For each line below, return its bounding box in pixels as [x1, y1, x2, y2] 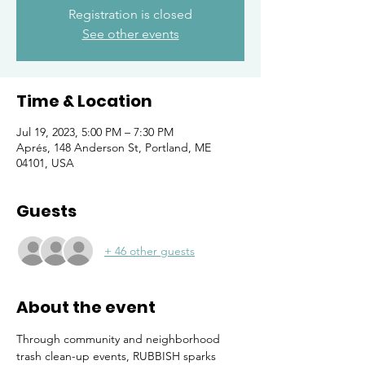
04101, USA [16, 156, 74, 170]
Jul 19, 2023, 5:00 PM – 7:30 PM [16, 125, 174, 139]
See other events [81, 26, 179, 42]
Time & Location [16, 90, 152, 112]
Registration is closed [68, 7, 192, 22]
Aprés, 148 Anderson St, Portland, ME [16, 140, 211, 155]
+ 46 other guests [104, 243, 195, 258]
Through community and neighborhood [16, 332, 223, 346]
